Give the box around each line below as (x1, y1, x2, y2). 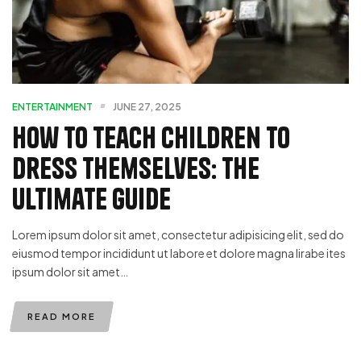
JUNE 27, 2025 (113, 101, 181, 113)
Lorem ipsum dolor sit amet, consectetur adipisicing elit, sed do (12, 227, 344, 242)
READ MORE (27, 311, 96, 322)
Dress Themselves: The (12, 150, 259, 186)
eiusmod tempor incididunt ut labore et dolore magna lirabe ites (12, 246, 346, 260)
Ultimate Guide (12, 180, 171, 217)
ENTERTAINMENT (12, 101, 93, 113)
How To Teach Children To (12, 119, 290, 156)
